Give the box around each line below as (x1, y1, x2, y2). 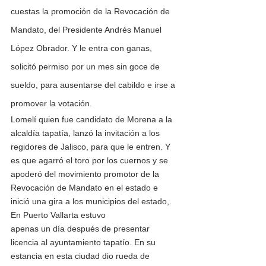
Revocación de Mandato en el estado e (11, 183, 160, 193)
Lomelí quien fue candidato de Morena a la (11, 115, 175, 125)
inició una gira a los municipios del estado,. (11, 197, 174, 207)
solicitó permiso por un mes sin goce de (11, 62, 162, 72)
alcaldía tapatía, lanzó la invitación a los (11, 128, 162, 138)
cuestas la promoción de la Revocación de (11, 7, 172, 17)
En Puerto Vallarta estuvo (11, 210, 106, 220)
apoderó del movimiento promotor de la (11, 169, 161, 179)
